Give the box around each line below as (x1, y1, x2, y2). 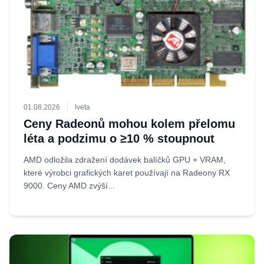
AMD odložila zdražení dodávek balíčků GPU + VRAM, (24, 155, 226, 164)
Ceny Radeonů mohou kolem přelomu (24, 117, 235, 130)
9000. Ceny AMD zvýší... (24, 181, 115, 190)
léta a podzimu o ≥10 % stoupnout (24, 132, 214, 145)
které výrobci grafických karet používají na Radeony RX (24, 168, 230, 177)
